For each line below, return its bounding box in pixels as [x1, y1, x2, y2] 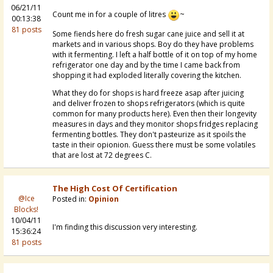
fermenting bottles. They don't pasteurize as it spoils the [52, 129, 246, 140]
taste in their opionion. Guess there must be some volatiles [52, 140, 255, 151]
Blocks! [14, 204, 38, 215]
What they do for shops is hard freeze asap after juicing [52, 88, 244, 99]
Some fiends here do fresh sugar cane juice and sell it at [52, 29, 244, 40]
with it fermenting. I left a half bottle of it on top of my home [52, 49, 257, 60]
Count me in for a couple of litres [52, 9, 168, 20]
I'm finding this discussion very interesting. [52, 222, 197, 233]
